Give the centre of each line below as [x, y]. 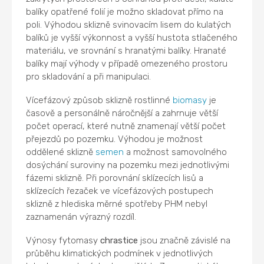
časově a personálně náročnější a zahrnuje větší [122, 113]
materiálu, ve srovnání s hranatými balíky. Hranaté [126, 50]
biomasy [190, 100]
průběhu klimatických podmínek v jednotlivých [120, 253]
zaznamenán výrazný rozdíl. [81, 217]
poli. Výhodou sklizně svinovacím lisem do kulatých [129, 24]
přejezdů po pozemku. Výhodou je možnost [115, 139]
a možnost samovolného [176, 152]
